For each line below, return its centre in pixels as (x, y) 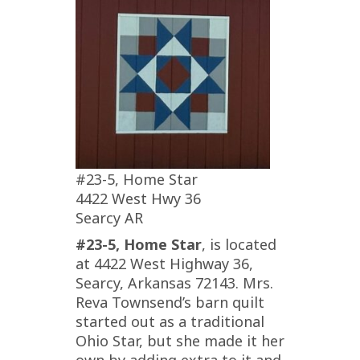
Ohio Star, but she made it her (180, 340)
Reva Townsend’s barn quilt (170, 302)
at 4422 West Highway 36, (164, 263)
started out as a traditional (170, 321)
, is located (239, 244)
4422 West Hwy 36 (138, 198)
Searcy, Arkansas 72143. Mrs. (174, 282)
